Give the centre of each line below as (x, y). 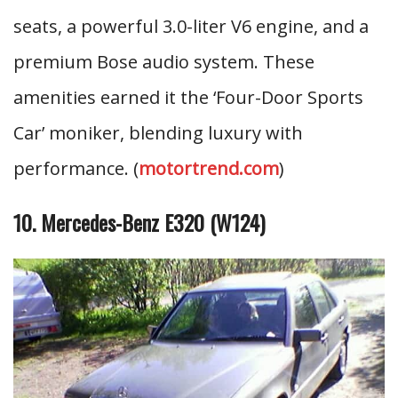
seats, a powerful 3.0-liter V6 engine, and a (191, 26)
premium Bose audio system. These (164, 62)
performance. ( (76, 168)
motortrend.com (209, 168)
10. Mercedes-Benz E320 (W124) (139, 222)
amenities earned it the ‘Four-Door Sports (188, 97)
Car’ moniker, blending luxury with (158, 133)
